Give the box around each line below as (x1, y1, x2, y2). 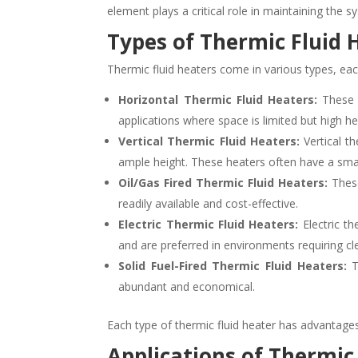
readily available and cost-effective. (118, 195, 299, 211)
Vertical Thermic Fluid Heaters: (118, 133, 300, 149)
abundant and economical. (118, 278, 256, 294)
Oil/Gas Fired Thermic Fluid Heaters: (118, 174, 328, 190)
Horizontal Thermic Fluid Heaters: (118, 91, 318, 107)
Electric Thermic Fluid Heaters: (118, 216, 299, 232)
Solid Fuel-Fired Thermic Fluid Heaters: (118, 257, 347, 273)
